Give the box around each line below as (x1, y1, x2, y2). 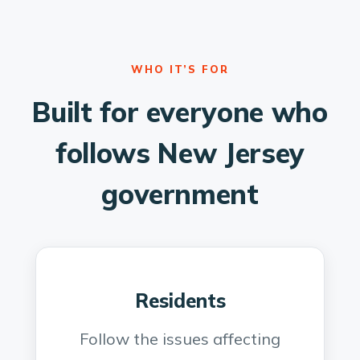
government (101, 177, 259, 211)
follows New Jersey (55, 136, 305, 170)
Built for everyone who (32, 95, 328, 129)
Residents (134, 288, 226, 313)
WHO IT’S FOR (130, 63, 230, 76)
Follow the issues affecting (80, 329, 280, 349)
